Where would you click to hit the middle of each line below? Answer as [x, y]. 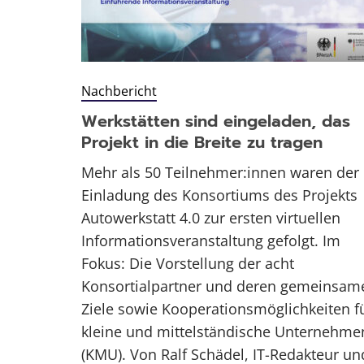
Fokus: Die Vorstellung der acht [188, 264]
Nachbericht [119, 91]
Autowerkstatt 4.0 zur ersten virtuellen [211, 218]
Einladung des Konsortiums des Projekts [219, 195]
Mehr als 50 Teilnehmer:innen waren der [220, 173]
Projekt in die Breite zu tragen [202, 143]
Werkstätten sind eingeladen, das [216, 121]
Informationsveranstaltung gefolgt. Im [211, 241]
